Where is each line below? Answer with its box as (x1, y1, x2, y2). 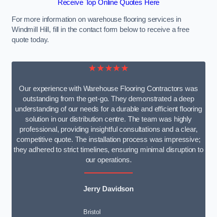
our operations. (85, 156, 132, 164)
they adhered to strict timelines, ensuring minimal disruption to (14, 146, 203, 154)
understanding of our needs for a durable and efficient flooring (15, 105, 202, 113)
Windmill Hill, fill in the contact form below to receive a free (12, 26, 189, 34)
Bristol (83, 208, 101, 216)
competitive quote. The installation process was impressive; (16, 136, 201, 144)
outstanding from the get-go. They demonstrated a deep (23, 95, 194, 103)
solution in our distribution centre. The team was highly (25, 115, 192, 124)
